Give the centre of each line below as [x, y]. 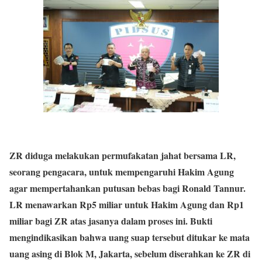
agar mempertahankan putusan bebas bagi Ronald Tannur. [127, 188]
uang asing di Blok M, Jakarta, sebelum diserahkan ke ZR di [130, 254]
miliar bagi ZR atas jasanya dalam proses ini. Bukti [111, 221]
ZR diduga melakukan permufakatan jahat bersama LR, [123, 156]
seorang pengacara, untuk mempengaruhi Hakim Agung [122, 172]
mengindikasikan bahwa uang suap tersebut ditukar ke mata [130, 237]
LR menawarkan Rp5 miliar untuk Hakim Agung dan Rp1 [127, 205]
